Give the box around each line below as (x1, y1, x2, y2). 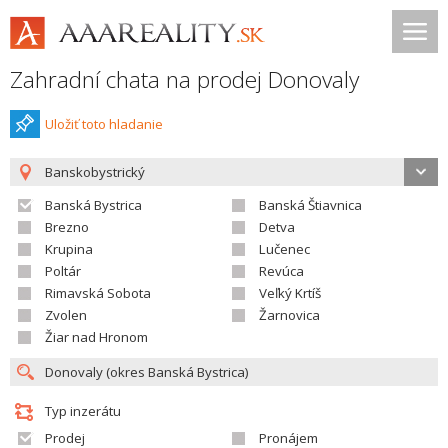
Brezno (45, 218, 89, 236)
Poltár (45, 262, 81, 280)
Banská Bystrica (45, 196, 142, 214)
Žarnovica (259, 306, 320, 324)
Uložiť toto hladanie (45, 115, 163, 133)
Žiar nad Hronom (45, 328, 148, 346)
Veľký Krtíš (259, 284, 321, 302)
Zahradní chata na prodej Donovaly (10, 64, 359, 95)
